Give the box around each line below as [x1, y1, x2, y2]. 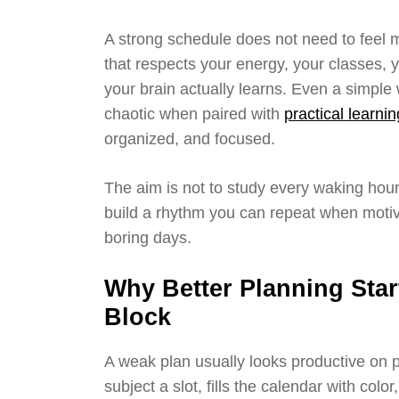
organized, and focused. [104, 130, 275, 149]
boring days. [104, 229, 191, 248]
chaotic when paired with [104, 105, 284, 124]
